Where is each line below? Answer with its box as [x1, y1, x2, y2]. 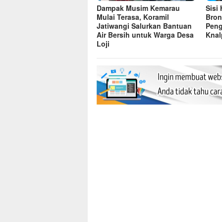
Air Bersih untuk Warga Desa [97, 29, 194, 40]
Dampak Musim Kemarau [97, 2, 180, 13]
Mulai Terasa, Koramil [97, 11, 169, 22]
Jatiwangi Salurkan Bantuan [97, 20, 192, 31]
